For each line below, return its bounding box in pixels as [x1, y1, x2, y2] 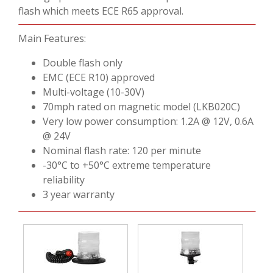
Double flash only [43, 55, 122, 69]
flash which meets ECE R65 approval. [18, 4, 183, 18]
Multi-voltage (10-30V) [43, 85, 144, 99]
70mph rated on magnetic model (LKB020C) [43, 99, 240, 113]
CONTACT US [105, 20, 168, 34]
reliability [43, 172, 85, 186]
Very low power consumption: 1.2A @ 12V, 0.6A [43, 114, 253, 128]
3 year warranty [43, 187, 115, 201]
